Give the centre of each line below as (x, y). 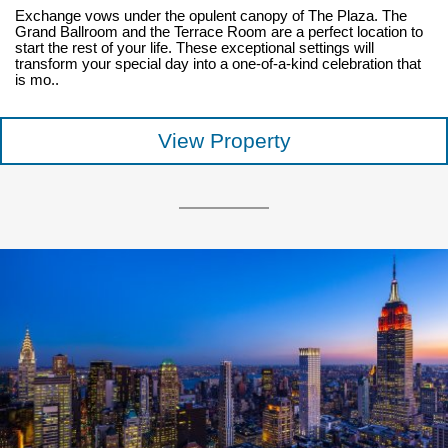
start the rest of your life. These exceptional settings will (194, 48)
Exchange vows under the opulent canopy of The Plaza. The (210, 16)
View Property (224, 141)
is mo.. (36, 80)
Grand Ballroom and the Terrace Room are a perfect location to (218, 32)
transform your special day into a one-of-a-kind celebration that (217, 64)
